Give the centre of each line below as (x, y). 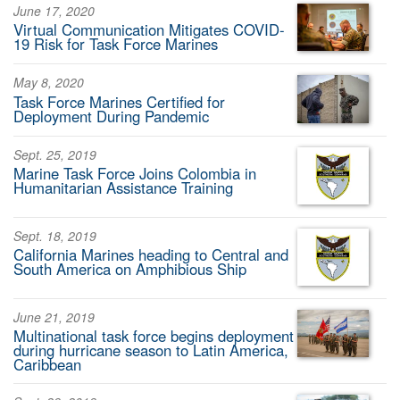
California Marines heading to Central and (151, 254)
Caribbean (47, 364)
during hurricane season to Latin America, (151, 350)
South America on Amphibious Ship (130, 269)
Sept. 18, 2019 (55, 235)
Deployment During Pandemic (111, 116)
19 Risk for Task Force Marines (116, 44)
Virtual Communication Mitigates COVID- (149, 30)
